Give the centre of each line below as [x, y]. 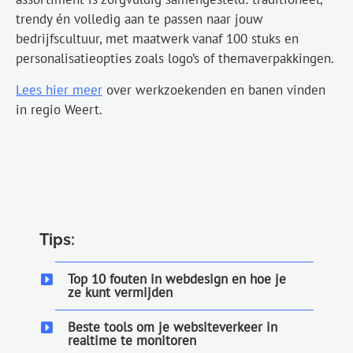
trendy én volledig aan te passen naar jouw [139, 19]
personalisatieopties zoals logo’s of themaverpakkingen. [175, 58]
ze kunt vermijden [120, 292]
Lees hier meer [59, 90]
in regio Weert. [61, 110]
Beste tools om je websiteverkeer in [173, 327]
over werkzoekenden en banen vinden [214, 90]
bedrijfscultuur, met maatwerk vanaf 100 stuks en [157, 39]
